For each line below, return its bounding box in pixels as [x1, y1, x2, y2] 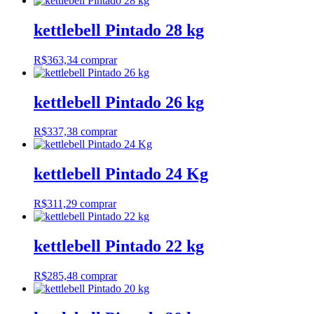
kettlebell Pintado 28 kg [34, 20, 204, 39]
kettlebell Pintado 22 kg [34, 237, 204, 256]
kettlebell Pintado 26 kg [34, 93, 204, 111]
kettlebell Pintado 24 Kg [34, 165, 208, 184]
